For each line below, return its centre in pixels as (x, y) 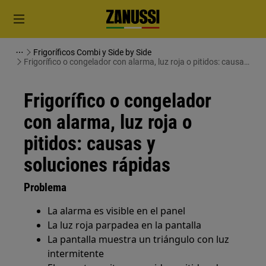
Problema (45, 187)
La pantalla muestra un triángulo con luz (139, 239)
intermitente (76, 254)
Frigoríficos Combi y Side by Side (92, 52)
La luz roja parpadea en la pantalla (125, 225)
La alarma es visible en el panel (117, 211)
